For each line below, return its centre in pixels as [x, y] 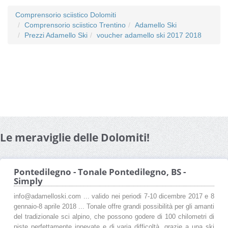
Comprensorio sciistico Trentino [75, 25]
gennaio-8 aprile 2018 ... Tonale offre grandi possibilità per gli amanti [114, 206]
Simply [28, 181]
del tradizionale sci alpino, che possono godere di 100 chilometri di [114, 217]
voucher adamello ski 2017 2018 [149, 35]
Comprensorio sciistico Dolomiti [66, 15]
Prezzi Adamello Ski [56, 35]
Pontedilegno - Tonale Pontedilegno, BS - [100, 172]
